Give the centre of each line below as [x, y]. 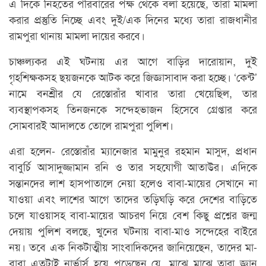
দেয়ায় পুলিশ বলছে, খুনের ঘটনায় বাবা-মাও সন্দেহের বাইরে [133, 231]
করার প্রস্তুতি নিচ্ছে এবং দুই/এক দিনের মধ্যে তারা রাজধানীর [133, 19]
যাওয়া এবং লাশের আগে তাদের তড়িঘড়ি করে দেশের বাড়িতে [133, 199]
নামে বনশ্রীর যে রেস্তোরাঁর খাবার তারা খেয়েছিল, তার [133, 93]
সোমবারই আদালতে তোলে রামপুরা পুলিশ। [91, 125]
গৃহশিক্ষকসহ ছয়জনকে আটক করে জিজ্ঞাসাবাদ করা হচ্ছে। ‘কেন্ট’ [133, 77]
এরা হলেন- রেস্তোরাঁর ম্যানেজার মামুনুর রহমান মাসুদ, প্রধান [133, 151]
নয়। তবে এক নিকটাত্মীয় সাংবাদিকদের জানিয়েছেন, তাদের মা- [133, 247]
